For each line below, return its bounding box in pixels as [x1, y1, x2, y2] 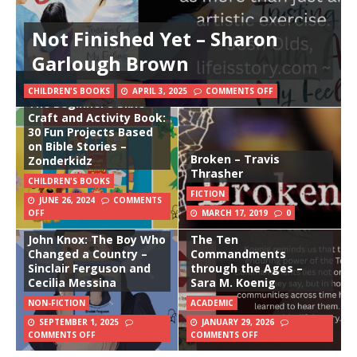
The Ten [190, 232, 238, 248]
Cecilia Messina [28, 275, 116, 291]
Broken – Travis [190, 151, 280, 167]
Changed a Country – [28, 246, 147, 262]
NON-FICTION [28, 297, 85, 309]
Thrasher [190, 166, 243, 182]
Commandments [190, 246, 286, 262]
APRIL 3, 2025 [132, 85, 187, 97]
